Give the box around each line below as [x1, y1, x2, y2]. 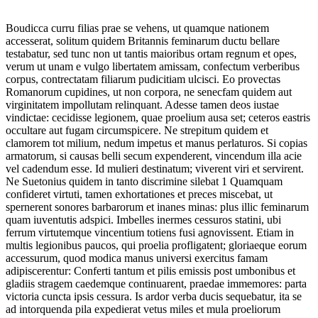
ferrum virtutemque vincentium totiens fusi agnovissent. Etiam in [6, 226, 294, 239]
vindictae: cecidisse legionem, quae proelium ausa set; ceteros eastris [6, 111, 310, 124]
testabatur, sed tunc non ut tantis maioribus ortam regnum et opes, [6, 48, 297, 60]
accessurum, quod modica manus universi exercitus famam [6, 252, 268, 265]
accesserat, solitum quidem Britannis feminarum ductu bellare [6, 35, 280, 48]
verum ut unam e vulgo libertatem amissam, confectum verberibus [6, 60, 300, 73]
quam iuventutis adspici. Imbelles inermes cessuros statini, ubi [6, 214, 281, 226]
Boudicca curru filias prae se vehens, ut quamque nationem [6, 22, 269, 35]
